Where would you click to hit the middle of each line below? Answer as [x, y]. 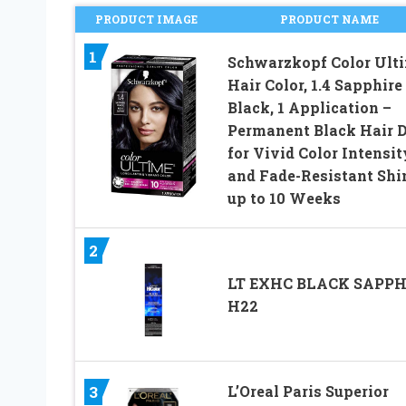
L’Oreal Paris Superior [308, 391]
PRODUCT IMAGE [146, 19]
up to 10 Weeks [284, 198]
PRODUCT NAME [330, 19]
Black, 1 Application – [309, 107]
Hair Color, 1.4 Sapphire [314, 84]
